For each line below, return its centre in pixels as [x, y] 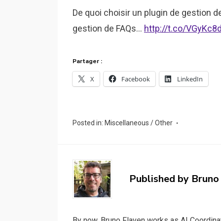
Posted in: [89, 123]
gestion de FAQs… [108, 28]
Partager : [87, 61]
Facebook [136, 79]
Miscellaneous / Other [139, 123]
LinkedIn [190, 79]
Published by [160, 179]
